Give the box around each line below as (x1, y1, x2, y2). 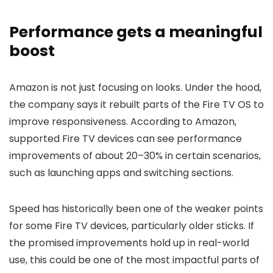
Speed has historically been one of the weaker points (9, 202, 263, 216)
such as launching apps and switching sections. (9, 166, 233, 180)
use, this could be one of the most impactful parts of (9, 253, 260, 267)
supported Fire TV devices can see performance (9, 132, 242, 146)
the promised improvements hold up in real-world (9, 236, 249, 250)
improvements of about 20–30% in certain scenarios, (9, 149, 261, 163)
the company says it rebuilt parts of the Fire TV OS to (9, 97, 264, 112)
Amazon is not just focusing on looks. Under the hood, (9, 80, 261, 94)
